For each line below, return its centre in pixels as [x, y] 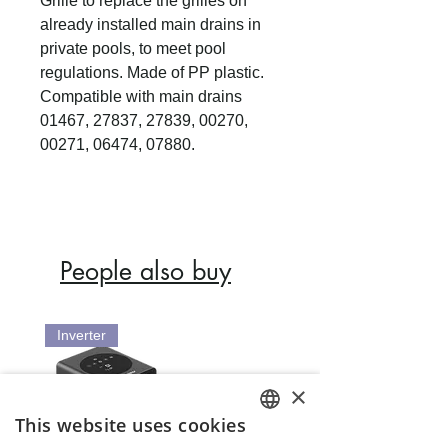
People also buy [145, 270]
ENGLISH [282, 436]
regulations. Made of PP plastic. [152, 72]
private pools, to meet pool [133, 48]
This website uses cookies [130, 425]
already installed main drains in [150, 24]
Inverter [81, 334]
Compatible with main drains [141, 96]
